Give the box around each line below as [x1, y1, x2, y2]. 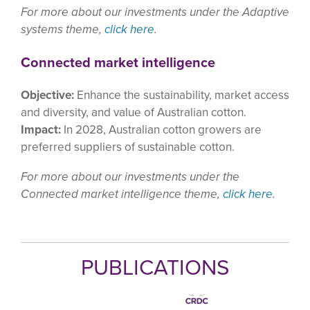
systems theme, [21, 21, 104, 39]
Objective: [21, 86, 74, 104]
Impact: [21, 121, 61, 139]
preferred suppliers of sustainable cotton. [21, 138, 235, 156]
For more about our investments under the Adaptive [21, 3, 289, 21]
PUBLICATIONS [81, 250, 229, 284]
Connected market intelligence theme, [21, 185, 223, 203]
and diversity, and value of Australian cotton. [21, 104, 246, 122]
